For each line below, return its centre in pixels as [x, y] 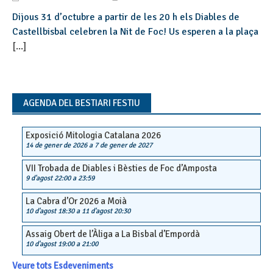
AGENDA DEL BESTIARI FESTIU [82, 103]
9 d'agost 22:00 [48, 178]
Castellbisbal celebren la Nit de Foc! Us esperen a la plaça [135, 32]
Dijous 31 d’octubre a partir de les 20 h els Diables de [126, 17]
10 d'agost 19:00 [50, 244]
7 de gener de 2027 [123, 145]
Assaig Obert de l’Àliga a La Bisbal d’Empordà [113, 234]
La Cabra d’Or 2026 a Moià [76, 201]
